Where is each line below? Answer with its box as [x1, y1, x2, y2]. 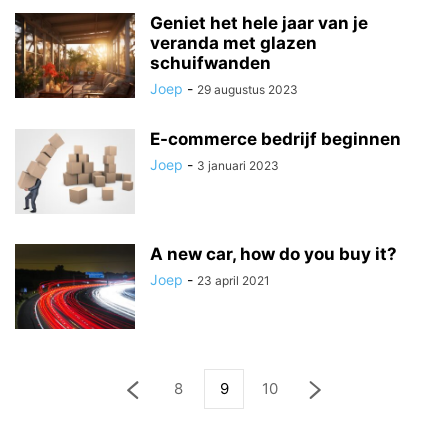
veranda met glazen [150, 33, 317, 53]
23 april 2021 [197, 273, 270, 288]
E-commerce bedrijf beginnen [150, 129, 401, 149]
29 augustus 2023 [197, 82, 298, 97]
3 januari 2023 [197, 158, 279, 173]
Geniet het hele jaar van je [150, 13, 368, 33]
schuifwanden [150, 53, 271, 73]
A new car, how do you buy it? [150, 244, 397, 264]
